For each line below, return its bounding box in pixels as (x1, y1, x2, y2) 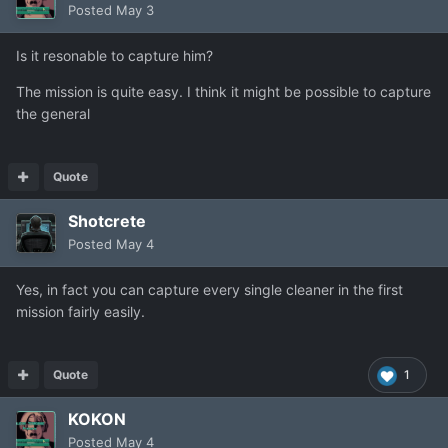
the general (16, 105, 90, 123)
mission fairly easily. (16, 303, 145, 321)
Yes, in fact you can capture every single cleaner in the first (16, 281, 403, 299)
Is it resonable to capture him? (16, 47, 213, 65)
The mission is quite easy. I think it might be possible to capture (16, 83, 431, 101)
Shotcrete (68, 211, 146, 232)
